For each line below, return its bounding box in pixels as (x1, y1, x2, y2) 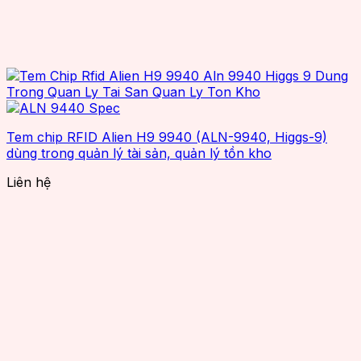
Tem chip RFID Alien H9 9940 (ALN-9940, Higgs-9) (6, 128, 327, 145)
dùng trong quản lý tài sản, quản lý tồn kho (6, 144, 272, 161)
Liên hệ (6, 173, 51, 190)
